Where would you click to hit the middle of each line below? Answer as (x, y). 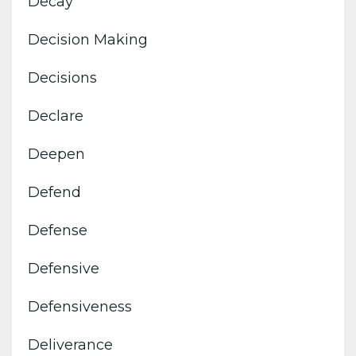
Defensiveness (80, 306)
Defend (54, 192)
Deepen (56, 154)
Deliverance (70, 344)
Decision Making (88, 39)
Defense (58, 230)
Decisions (62, 77)
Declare (56, 116)
